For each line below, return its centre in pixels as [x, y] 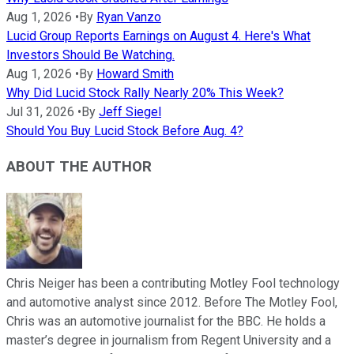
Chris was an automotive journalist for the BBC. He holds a [166, 321]
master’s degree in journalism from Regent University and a [169, 340]
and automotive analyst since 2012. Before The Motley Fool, [172, 302]
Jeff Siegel [130, 112]
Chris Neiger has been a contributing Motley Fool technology [173, 283]
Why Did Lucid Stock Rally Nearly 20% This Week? [145, 93]
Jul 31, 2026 [40, 112]
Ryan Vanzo [129, 17]
